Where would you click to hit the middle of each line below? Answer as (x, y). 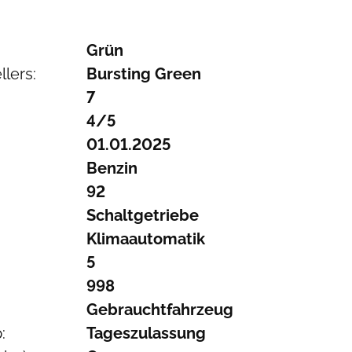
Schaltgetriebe (142, 215)
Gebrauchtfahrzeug (159, 310)
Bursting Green (143, 74)
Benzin (112, 168)
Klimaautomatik (145, 239)
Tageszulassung (146, 333)
